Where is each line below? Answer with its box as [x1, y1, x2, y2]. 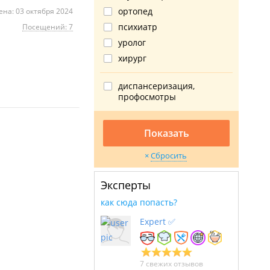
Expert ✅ [140, 216, 175, 227]
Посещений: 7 [22, 22, 73, 32]
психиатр [118, 21, 157, 33]
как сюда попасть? [101, 196, 177, 208]
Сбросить [151, 150, 187, 161]
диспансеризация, [118, 80, 195, 92]
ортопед [118, 5, 152, 17]
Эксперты [101, 178, 151, 192]
